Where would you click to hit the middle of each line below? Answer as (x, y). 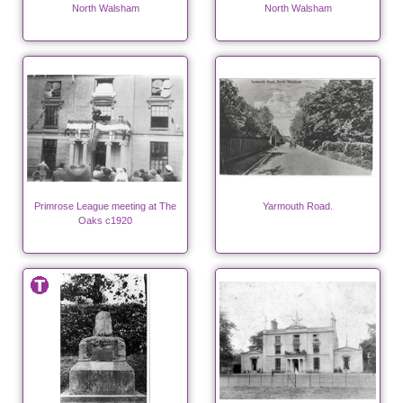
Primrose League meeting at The (105, 206)
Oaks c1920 (105, 221)
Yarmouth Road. (298, 206)
